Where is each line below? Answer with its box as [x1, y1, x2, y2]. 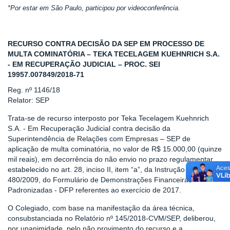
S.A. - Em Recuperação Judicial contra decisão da [8, 124, 170, 132]
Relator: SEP [8, 96, 49, 104]
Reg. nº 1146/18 [8, 86, 60, 94]
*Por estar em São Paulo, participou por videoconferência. [8, 4, 180, 12]
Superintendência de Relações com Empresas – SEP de [8, 135, 190, 143]
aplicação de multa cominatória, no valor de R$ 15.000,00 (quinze [8, 145, 222, 153]
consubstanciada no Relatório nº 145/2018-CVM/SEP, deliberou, [8, 214, 216, 222]
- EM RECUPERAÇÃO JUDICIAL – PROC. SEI [8, 60, 160, 68]
